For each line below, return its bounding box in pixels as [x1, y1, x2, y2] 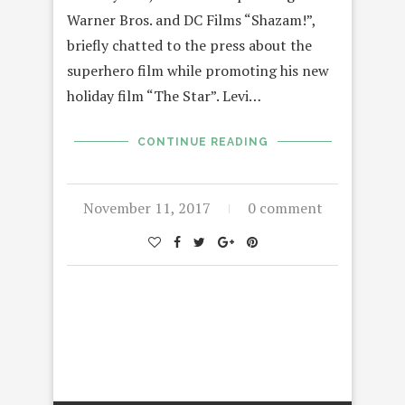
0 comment [247, 197, 323, 218]
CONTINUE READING [137, 135, 268, 148]
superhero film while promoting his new [67, 60, 329, 80]
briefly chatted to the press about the [67, 34, 312, 55]
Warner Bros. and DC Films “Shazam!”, [67, 9, 316, 30]
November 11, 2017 [82, 197, 211, 218]
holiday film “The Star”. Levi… [67, 85, 261, 106]
